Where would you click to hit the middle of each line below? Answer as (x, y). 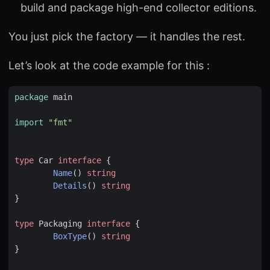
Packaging (60, 223)
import (29, 122)
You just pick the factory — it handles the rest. (127, 36)
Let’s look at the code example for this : (109, 65)
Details (70, 185)
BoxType (70, 236)
